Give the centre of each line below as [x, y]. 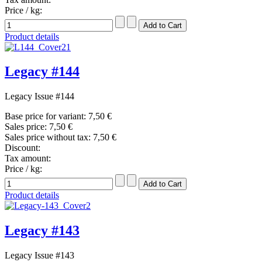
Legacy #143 [42, 231]
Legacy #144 [42, 72]
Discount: [23, 148]
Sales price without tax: [49, 137]
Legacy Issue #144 [39, 96]
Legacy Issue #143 [39, 256]
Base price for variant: [46, 116]
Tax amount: [28, 158]
